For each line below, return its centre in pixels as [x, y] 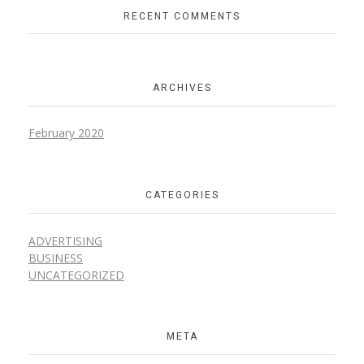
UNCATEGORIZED [76, 275]
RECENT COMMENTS [182, 16]
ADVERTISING [65, 240]
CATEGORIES [182, 195]
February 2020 [66, 133]
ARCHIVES [182, 88]
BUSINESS [56, 258]
